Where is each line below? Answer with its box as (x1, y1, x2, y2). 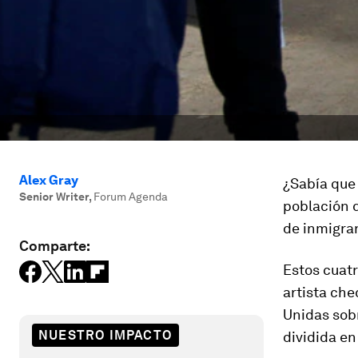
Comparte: (19, 237, 90, 254)
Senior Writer (19, 190, 89, 203)
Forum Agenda (93, 190, 168, 203)
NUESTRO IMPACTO (38, 327, 173, 343)
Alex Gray (19, 173, 78, 188)
